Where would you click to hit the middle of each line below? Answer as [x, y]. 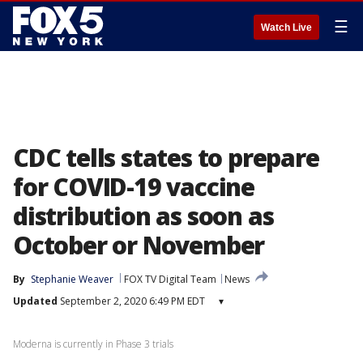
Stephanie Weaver [72, 279]
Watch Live [286, 28]
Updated [35, 301]
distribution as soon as [143, 216]
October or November [139, 245]
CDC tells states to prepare [166, 158]
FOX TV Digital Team [170, 279]
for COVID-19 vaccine [134, 187]
